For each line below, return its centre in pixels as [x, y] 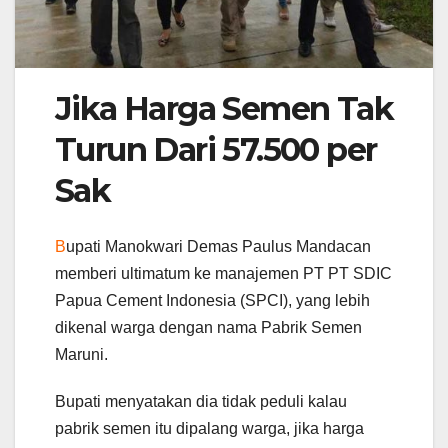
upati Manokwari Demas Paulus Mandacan [218, 247]
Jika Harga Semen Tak [224, 108]
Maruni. [81, 355]
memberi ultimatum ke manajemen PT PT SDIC [223, 274]
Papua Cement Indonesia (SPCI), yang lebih [212, 301]
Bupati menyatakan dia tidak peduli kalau [201, 402]
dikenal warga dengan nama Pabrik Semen [208, 328]
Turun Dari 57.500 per [216, 149]
